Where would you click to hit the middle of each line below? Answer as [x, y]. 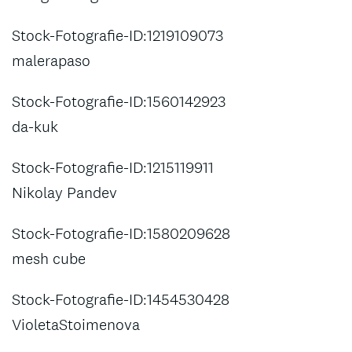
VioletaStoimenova [76, 324]
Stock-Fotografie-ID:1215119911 [113, 167]
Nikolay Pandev [64, 192]
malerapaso [51, 60]
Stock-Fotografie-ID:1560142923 [119, 101]
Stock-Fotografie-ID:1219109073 [117, 35]
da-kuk [35, 126]
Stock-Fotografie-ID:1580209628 [121, 233]
